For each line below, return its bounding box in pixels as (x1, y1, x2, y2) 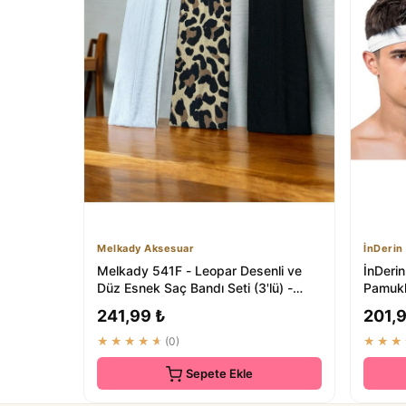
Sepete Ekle (186, 365, 253, 381)
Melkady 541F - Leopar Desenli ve (97, 262, 302, 278)
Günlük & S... (97, 296, 172, 313)
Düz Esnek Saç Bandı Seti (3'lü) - (97, 279, 293, 295)
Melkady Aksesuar (97, 241, 194, 255)
